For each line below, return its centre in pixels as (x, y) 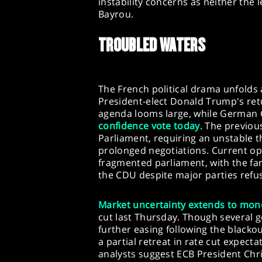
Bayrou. (116, 14)
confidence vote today (149, 126)
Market (114, 205)
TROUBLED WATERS (152, 45)
